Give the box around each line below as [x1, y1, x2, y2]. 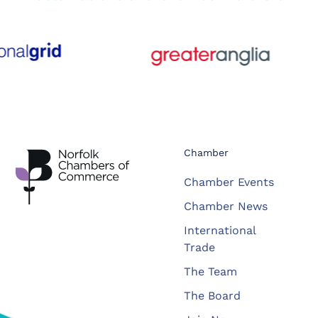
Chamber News [184, 199, 268, 213]
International [184, 223, 256, 237]
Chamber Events [184, 175, 275, 189]
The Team [184, 264, 238, 278]
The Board [184, 288, 241, 302]
